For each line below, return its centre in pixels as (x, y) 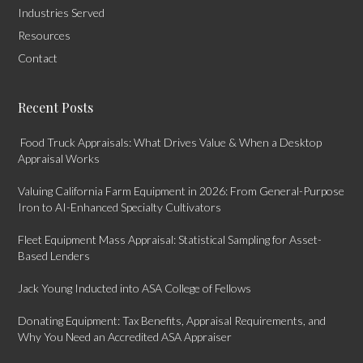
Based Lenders (54, 256)
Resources (45, 35)
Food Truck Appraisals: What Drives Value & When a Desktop (170, 142)
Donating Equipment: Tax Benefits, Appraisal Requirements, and (172, 320)
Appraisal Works (62, 158)
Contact (38, 58)
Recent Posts (56, 107)
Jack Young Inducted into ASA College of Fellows (135, 288)
